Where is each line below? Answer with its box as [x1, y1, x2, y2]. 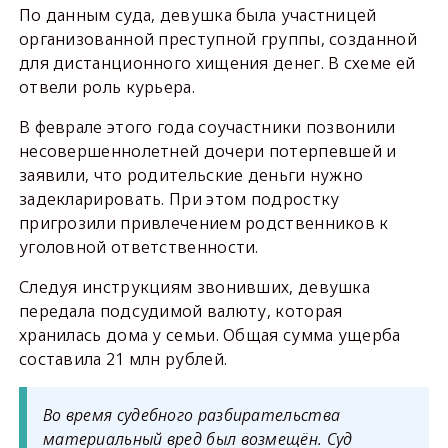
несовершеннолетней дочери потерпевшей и [18, 140, 397, 163]
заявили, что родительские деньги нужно [18, 164, 364, 187]
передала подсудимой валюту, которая [18, 300, 343, 323]
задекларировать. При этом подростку [18, 188, 340, 211]
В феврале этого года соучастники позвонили [18, 116, 396, 139]
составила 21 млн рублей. [18, 348, 228, 371]
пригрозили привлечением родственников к [18, 212, 389, 235]
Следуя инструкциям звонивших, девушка [18, 276, 371, 299]
